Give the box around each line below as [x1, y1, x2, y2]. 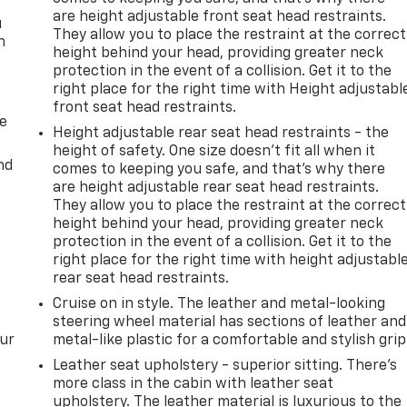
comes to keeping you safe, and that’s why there [53, 162, 386, 177]
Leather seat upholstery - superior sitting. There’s [53, 358, 398, 373]
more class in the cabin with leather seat [53, 376, 334, 392]
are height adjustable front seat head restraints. [53, 9, 387, 25]
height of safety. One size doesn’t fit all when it [53, 144, 376, 159]
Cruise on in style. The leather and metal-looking [53, 296, 386, 312]
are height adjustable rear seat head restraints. [53, 180, 380, 195]
